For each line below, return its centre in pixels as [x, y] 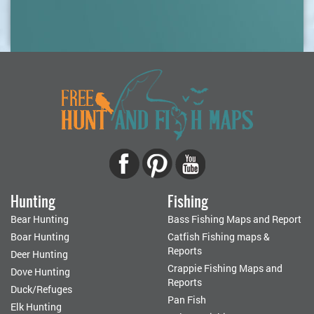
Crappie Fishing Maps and [225, 268]
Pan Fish [187, 300]
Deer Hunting [39, 254]
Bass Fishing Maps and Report [234, 219]
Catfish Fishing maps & [219, 237]
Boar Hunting [40, 237]
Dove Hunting [40, 272]
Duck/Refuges [41, 289]
